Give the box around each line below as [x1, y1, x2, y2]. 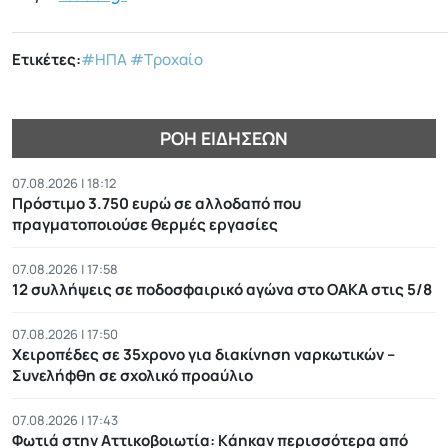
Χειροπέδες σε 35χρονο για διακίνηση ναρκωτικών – [12, 343, 395, 365]
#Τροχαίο [130, 49, 203, 71]
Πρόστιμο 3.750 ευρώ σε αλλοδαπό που [12, 192, 301, 214]
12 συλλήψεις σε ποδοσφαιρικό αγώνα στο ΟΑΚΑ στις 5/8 [12, 278, 432, 300]
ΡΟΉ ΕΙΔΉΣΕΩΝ [160, 125, 288, 150]
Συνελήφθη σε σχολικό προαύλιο [12, 364, 253, 386]
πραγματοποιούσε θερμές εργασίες [12, 213, 278, 235]
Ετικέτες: [12, 49, 81, 71]
